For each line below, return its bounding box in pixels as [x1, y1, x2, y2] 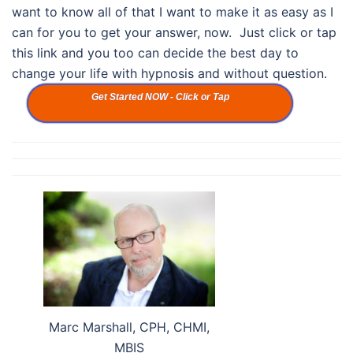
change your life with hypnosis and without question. [12, 65, 331, 82]
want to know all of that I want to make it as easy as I [12, 4, 333, 20]
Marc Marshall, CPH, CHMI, [49, 318, 210, 335]
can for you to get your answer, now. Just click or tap [12, 24, 336, 41]
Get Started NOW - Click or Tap [91, 91, 229, 103]
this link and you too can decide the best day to [12, 45, 299, 61]
